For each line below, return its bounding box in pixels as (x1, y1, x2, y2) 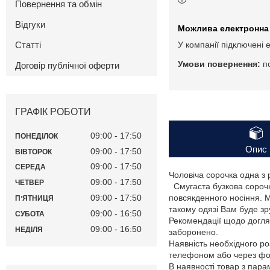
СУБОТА (15, 209, 45, 218)
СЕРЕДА (15, 163, 46, 172)
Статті (15, 40, 41, 51)
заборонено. (169, 227, 218, 237)
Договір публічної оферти (15, 60, 119, 71)
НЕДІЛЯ (15, 225, 43, 234)
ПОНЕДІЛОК (15, 131, 58, 140)
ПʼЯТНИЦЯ (15, 194, 54, 203)
